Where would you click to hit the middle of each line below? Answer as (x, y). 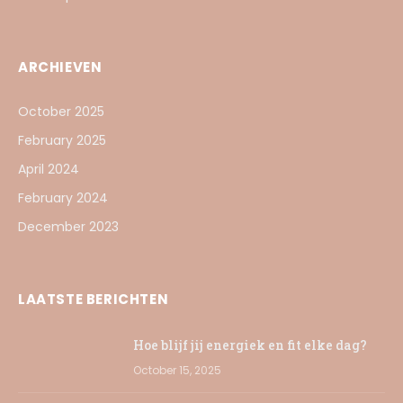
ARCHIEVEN (60, 67)
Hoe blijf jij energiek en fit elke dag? (250, 345)
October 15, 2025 (177, 370)
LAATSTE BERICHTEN (94, 299)
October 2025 (61, 112)
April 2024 (49, 169)
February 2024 (63, 198)
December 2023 (68, 227)
